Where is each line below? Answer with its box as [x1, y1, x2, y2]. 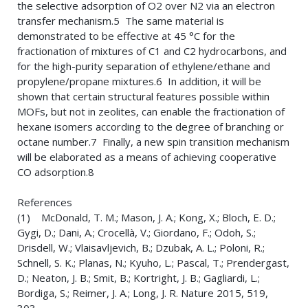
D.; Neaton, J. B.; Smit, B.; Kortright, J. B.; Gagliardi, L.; [17, 271, 260, 285]
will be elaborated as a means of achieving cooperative [17, 150, 276, 164]
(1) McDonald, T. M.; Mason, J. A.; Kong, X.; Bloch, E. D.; [17, 210, 276, 225]
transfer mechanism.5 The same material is [17, 14, 224, 28]
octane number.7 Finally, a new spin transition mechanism [17, 135, 289, 149]
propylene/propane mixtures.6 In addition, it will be [17, 74, 261, 89]
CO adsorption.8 [17, 165, 97, 179]
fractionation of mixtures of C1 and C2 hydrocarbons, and [17, 44, 287, 58]
